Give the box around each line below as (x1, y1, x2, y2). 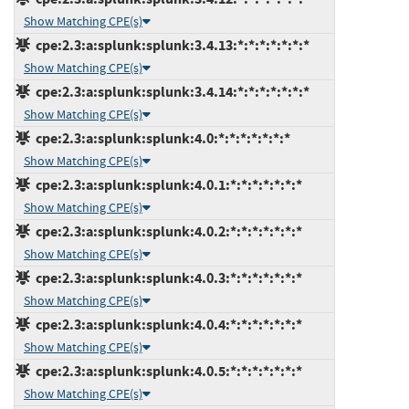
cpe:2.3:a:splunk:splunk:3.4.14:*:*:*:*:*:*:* (30, 81, 309, 101)
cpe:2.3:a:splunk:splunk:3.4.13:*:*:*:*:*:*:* (30, 35, 309, 55)
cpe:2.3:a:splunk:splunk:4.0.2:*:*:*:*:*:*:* (30, 221, 302, 241)
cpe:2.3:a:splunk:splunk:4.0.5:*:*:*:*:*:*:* (30, 361, 302, 381)
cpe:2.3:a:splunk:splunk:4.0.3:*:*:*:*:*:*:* (30, 267, 302, 288)
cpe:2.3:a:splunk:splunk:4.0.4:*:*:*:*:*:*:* (30, 314, 302, 334)
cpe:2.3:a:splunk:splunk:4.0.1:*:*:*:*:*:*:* (30, 174, 302, 194)
